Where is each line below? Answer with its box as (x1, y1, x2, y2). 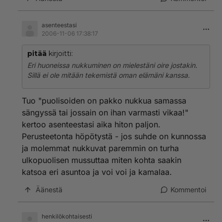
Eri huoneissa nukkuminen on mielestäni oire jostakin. (27, 61, 197, 69)
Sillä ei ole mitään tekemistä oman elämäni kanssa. (27, 71, 190, 79)
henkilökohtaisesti (42, 213, 92, 220)
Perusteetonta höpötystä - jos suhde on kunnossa (22, 131, 206, 141)
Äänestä (36, 185, 62, 194)
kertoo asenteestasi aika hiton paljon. (22, 119, 161, 129)
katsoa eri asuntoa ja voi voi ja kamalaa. (22, 167, 172, 177)
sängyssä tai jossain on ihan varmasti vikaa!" (22, 108, 188, 117)
